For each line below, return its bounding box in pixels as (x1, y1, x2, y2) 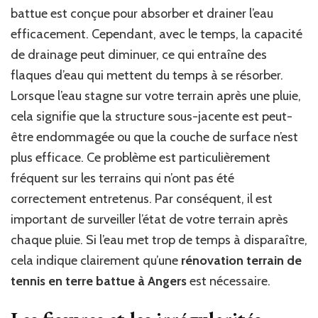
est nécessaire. (187, 273, 270, 289)
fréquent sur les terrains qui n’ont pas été (11, 170, 234, 186)
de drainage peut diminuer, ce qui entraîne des (11, 46, 267, 62)
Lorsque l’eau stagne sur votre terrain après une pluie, (11, 87, 301, 104)
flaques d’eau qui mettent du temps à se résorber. (11, 67, 283, 83)
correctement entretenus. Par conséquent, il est (11, 190, 273, 207)
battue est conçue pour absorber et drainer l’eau (11, 5, 273, 21)
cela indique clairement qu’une (11, 252, 181, 268)
